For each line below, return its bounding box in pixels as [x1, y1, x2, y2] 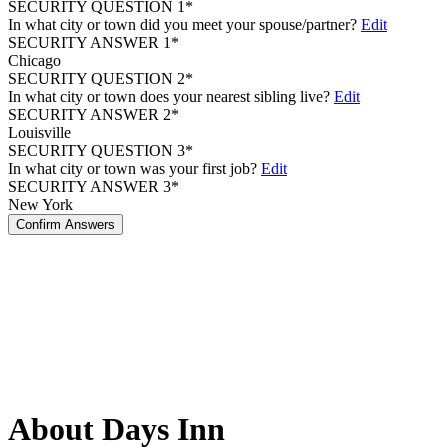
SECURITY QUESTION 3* [8, 142, 193, 160]
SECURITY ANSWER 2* [8, 106, 179, 124]
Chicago [8, 52, 61, 70]
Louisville [8, 124, 71, 142]
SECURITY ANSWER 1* [8, 34, 179, 52]
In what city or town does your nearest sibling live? [8, 88, 330, 106]
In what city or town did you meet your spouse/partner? [8, 16, 357, 34]
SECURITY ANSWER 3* [8, 178, 179, 196]
